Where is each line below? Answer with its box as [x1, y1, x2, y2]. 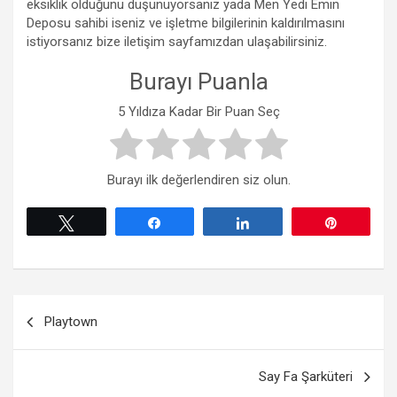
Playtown [44, 314, 97, 331]
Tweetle [84, 216, 127, 230]
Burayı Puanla [128, 68, 269, 95]
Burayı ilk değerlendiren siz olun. [106, 172, 291, 189]
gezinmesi [12, 323, 116, 350]
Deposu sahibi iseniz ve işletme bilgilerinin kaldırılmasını [27, 15, 345, 31]
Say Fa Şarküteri [259, 369, 353, 385]
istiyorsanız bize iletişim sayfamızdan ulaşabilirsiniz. [27, 34, 327, 50]
